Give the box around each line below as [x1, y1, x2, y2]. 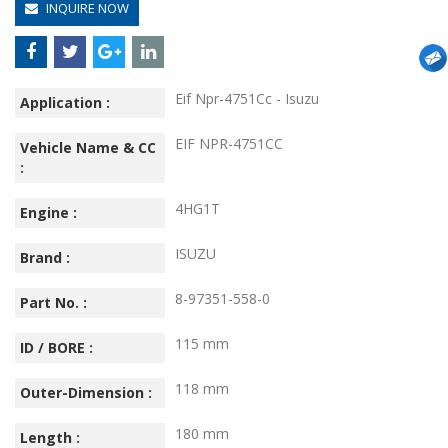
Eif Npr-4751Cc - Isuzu [175, 88, 319, 108]
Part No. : [20, 292, 87, 312]
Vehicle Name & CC [20, 137, 156, 157]
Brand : [20, 247, 70, 267]
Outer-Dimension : [20, 382, 152, 402]
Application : [20, 92, 110, 112]
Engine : [20, 202, 77, 222]
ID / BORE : [20, 337, 93, 357]
